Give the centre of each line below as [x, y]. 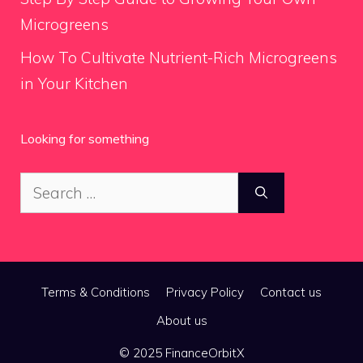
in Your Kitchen [74, 83]
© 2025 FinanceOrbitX [181, 353]
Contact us [291, 292]
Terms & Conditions [96, 292]
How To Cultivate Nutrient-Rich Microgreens [179, 58]
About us [181, 320]
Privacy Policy [205, 292]
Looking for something [85, 139]
